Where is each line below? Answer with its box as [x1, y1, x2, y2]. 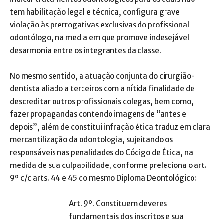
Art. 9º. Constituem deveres [69, 199, 167, 209]
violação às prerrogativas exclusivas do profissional [10, 20, 189, 30]
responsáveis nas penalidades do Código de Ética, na [10, 148, 193, 158]
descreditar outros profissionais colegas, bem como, [10, 97, 193, 107]
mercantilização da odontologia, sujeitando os [10, 135, 173, 145]
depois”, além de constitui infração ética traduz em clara [10, 122, 210, 132]
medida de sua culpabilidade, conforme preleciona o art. [10, 161, 207, 170]
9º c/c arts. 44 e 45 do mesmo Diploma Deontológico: [10, 173, 196, 183]
